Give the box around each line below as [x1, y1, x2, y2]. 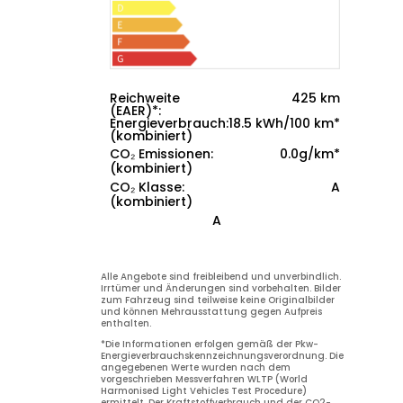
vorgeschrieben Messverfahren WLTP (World [101, 372, 308, 387]
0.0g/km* [280, 145, 340, 164]
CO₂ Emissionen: [110, 145, 213, 164]
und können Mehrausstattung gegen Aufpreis [101, 305, 322, 319]
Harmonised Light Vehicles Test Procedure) [101, 384, 307, 399]
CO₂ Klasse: [110, 178, 184, 197]
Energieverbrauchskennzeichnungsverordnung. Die [101, 349, 344, 363]
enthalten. [101, 317, 151, 331]
